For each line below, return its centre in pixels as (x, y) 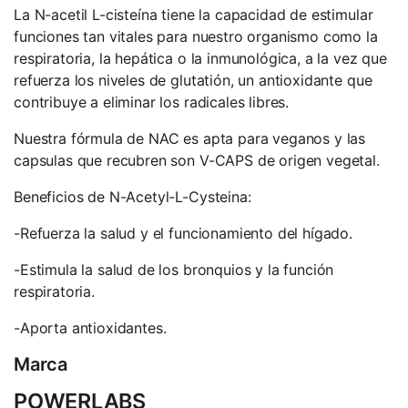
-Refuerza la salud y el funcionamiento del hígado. (183, 233)
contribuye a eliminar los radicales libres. (152, 102)
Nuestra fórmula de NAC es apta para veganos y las (190, 138)
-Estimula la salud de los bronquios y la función (174, 270)
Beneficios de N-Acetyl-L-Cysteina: (133, 197)
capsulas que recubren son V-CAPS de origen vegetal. (197, 160)
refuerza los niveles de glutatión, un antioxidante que (193, 80)
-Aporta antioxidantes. (90, 328)
